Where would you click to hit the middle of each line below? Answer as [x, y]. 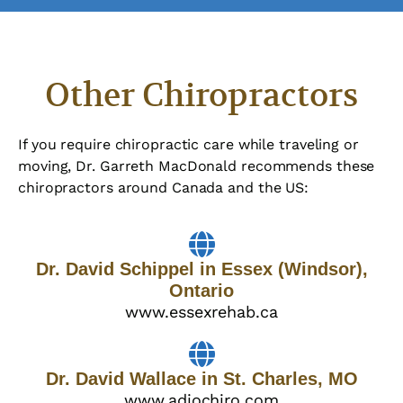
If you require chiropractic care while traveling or [188, 145]
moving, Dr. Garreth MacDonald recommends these [197, 166]
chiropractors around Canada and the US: [164, 188]
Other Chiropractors [201, 95]
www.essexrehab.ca [201, 312]
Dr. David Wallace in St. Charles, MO [201, 379]
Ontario [201, 291]
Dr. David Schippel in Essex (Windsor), [201, 269]
